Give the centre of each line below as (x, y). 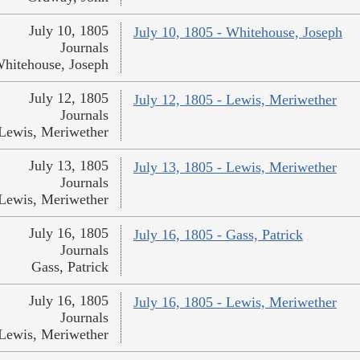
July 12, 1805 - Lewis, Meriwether (235, 100)
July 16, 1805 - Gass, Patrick (218, 235)
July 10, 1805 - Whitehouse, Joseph (237, 33)
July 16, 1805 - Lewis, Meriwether (235, 303)
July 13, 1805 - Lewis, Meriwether (235, 168)
